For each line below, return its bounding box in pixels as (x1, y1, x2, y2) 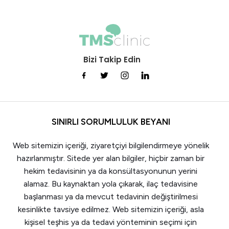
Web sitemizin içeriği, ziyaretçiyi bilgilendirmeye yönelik (12, 140, 209, 150)
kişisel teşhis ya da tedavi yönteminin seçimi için (25, 217, 197, 227)
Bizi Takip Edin (83, 54, 141, 65)
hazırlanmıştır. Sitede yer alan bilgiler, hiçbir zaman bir (17, 153, 204, 163)
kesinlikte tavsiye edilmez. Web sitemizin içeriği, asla (17, 204, 204, 214)
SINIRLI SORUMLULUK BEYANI (51, 116, 170, 127)
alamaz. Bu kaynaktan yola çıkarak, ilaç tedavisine (24, 178, 198, 189)
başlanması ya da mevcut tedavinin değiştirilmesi (24, 191, 198, 201)
